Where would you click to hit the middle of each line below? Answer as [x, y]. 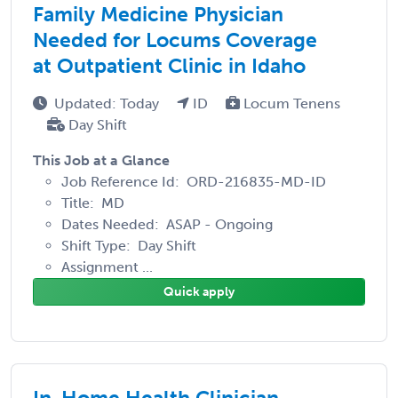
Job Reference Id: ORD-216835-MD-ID [194, 181]
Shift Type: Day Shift [129, 245]
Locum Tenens [290, 103]
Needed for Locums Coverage [175, 40]
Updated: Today [108, 103]
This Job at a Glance [101, 160]
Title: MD [93, 203]
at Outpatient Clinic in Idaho [169, 65]
